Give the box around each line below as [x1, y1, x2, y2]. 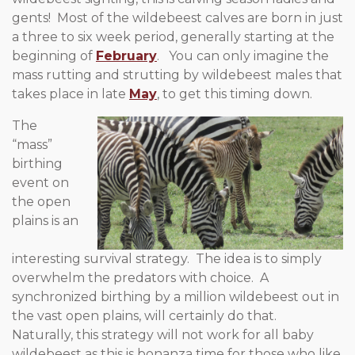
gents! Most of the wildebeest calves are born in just [12, 10, 343, 26]
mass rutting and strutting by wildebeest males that [12, 67, 342, 83]
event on [12, 175, 69, 191]
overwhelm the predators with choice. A [12, 270, 269, 286]
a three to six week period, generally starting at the [12, 29, 334, 45]
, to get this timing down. [157, 86, 312, 102]
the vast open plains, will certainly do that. [12, 308, 280, 324]
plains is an [12, 213, 78, 229]
